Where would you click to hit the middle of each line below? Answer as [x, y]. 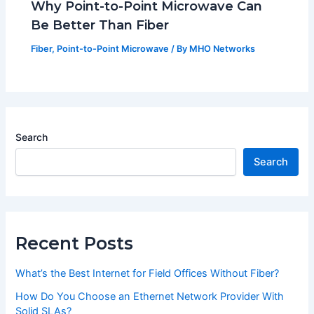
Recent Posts [75, 243]
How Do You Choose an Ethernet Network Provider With [150, 297]
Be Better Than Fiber [100, 25]
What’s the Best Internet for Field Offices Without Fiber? [148, 274]
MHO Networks [223, 48]
